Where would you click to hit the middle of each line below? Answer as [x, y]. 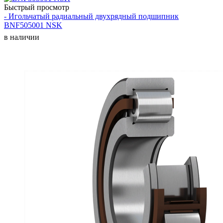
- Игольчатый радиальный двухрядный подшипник [91, 16]
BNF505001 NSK [33, 25]
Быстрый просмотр [37, 7]
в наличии [22, 37]
